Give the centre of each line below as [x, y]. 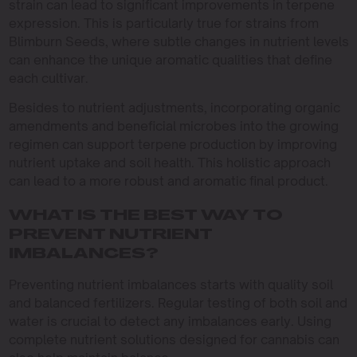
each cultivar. [48, 78]
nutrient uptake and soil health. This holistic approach [169, 163]
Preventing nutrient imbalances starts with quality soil [171, 284]
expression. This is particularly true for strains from [163, 23]
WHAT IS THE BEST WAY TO [145, 216]
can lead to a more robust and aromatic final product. [168, 181]
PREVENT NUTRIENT [110, 235]
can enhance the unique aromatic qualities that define [170, 60]
